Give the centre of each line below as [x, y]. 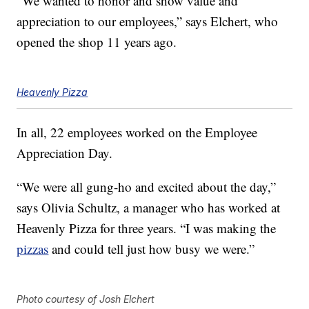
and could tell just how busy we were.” [152, 249]
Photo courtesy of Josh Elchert [86, 299]
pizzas [33, 249]
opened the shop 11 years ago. [97, 42]
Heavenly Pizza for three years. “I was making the [147, 228]
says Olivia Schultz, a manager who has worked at [149, 208]
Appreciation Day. [65, 153]
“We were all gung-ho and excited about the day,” [147, 187]
